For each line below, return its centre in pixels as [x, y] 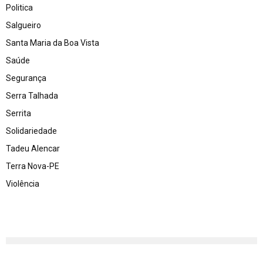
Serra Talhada [32, 95]
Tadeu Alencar [33, 148]
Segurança [26, 78]
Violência [23, 183]
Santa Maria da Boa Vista [53, 43]
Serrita [18, 113]
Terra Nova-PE [33, 166]
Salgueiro [23, 25]
